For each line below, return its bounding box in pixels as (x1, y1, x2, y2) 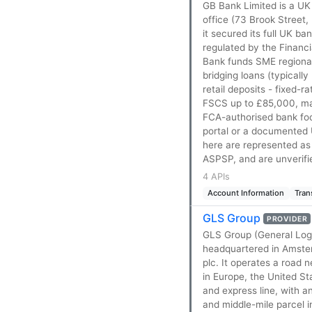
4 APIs (203, 171, 230, 182)
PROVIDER (267, 214, 308, 224)
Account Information (208, 188, 285, 198)
